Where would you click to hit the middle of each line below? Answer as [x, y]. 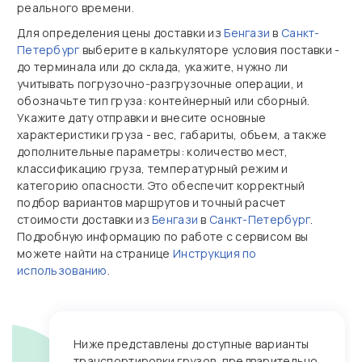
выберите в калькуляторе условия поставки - [210, 50]
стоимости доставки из [85, 219]
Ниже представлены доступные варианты [192, 344]
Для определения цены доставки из [121, 33]
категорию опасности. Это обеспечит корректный [161, 185]
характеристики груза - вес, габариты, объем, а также [172, 135]
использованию [62, 270]
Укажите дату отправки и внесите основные [142, 118]
